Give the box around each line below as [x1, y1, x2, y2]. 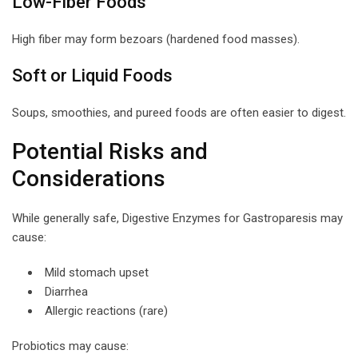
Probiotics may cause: [12, 338, 129, 353]
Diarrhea [45, 284, 88, 299]
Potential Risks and [12, 137, 208, 165]
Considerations [12, 165, 165, 192]
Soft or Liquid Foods [12, 65, 173, 86]
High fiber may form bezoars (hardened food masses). [12, 31, 300, 46]
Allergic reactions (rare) [45, 303, 168, 318]
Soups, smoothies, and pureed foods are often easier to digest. [12, 105, 346, 120]
